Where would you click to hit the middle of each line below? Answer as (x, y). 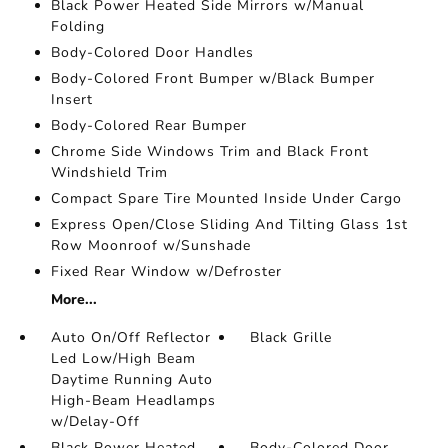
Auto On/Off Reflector (130, 337)
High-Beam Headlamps (133, 400)
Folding (77, 26)
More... (73, 299)
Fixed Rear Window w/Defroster (166, 271)
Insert (71, 99)
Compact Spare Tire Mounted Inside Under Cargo (226, 198)
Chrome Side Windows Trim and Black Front (209, 151)
